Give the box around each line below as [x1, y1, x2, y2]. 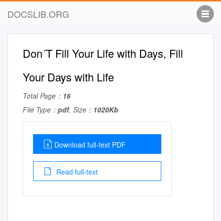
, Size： [69, 105, 93, 114]
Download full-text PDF [54, 140, 126, 149]
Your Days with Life [23, 69, 114, 84]
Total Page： [23, 91, 63, 101]
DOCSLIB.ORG [7, 7, 69, 20]
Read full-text [54, 167, 98, 177]
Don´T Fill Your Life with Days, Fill [23, 45, 183, 61]
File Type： [23, 105, 58, 114]
